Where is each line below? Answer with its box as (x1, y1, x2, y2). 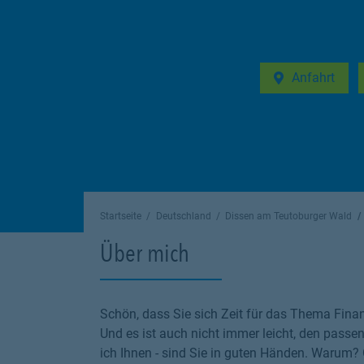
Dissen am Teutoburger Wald (225, 210, 353, 222)
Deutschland (155, 210, 211, 222)
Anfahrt (292, 70, 335, 85)
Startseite (100, 210, 141, 222)
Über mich (100, 238, 189, 267)
